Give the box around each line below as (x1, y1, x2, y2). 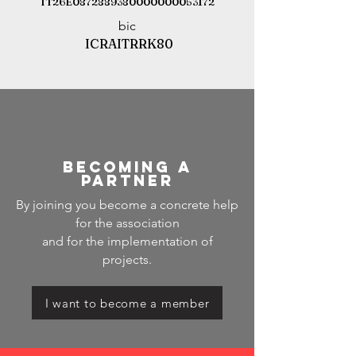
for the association (75, 215, 180, 230)
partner (80, 171, 174, 190)
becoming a (62, 157, 192, 176)
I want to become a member (44, 295, 210, 311)
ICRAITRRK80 (84, 36, 173, 52)
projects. (103, 252, 152, 267)
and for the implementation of (41, 234, 213, 249)
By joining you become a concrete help (16, 197, 238, 212)
